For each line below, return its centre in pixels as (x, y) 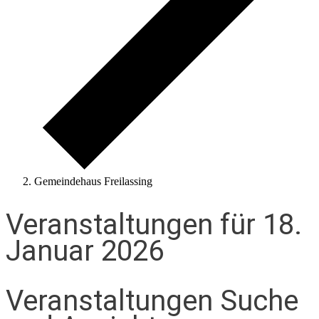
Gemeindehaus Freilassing (93, 181)
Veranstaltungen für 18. (154, 224)
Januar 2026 (85, 251)
